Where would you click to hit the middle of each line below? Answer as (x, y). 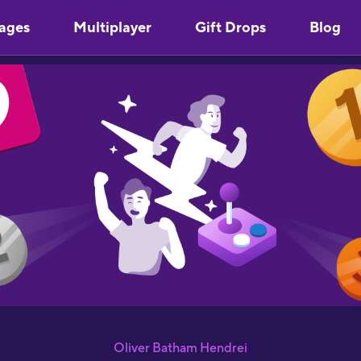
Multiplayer (112, 27)
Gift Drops (230, 27)
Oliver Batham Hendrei (180, 348)
